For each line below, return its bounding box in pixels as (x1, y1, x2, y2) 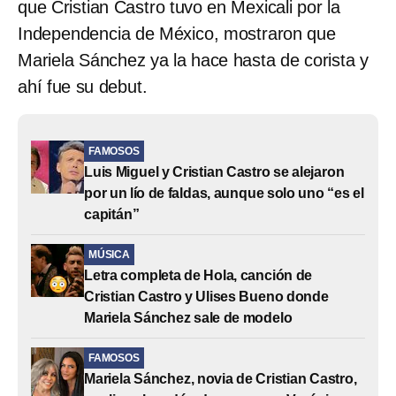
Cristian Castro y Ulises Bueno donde (84, 288, 329, 304)
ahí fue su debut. (18, 76, 148, 96)
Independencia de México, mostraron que (18, 23, 336, 43)
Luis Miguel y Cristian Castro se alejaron (84, 164, 345, 179)
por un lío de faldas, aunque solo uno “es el (84, 185, 364, 201)
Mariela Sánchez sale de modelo (84, 309, 293, 325)
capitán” (84, 206, 140, 222)
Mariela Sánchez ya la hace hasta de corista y (18, 49, 369, 70)
